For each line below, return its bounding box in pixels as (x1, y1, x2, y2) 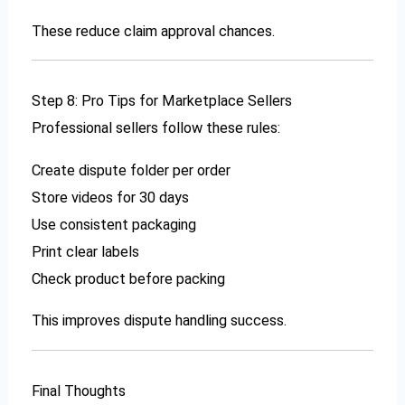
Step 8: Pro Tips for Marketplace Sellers (32, 92, 293, 110)
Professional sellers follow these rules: (32, 119, 281, 137)
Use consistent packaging (32, 215, 197, 233)
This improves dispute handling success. (32, 312, 287, 330)
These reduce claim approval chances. (32, 22, 276, 40)
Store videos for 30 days (32, 188, 190, 206)
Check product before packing (32, 269, 226, 287)
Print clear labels (32, 242, 140, 260)
